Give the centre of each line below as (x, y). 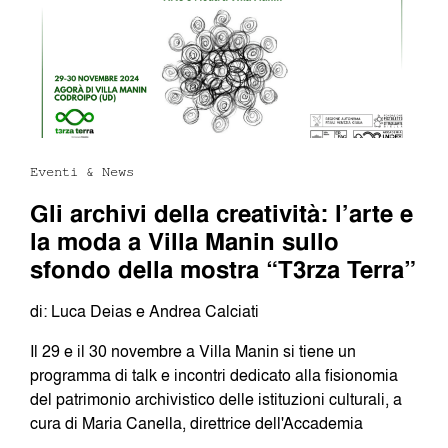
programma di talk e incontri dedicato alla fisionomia (214, 375)
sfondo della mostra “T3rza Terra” (223, 269)
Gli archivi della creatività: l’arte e (221, 213)
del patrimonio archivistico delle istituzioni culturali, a (216, 399)
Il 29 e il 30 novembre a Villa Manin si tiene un (193, 351)
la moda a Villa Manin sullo (184, 241)
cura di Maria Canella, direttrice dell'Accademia (196, 423)
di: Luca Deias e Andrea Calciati (144, 311)
